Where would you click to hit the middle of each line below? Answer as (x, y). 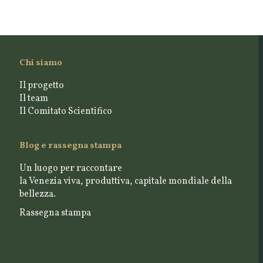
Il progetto (41, 85)
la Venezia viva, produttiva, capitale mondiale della (125, 181)
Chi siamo (41, 63)
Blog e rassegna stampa (70, 146)
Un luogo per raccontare (70, 168)
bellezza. (37, 194)
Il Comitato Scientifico (65, 111)
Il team (33, 98)
